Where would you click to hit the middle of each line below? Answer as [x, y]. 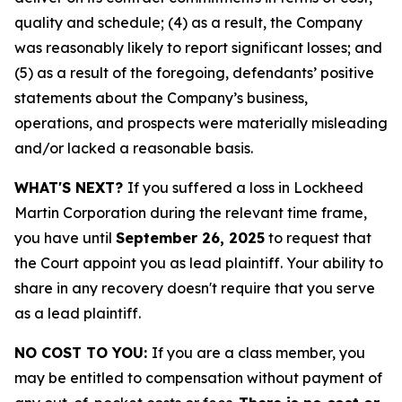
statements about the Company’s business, [161, 98]
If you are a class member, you [258, 353]
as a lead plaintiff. [78, 313]
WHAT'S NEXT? [71, 188]
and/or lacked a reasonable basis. [134, 148]
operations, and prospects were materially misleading [201, 123]
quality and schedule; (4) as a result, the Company [188, 22]
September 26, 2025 [190, 238]
